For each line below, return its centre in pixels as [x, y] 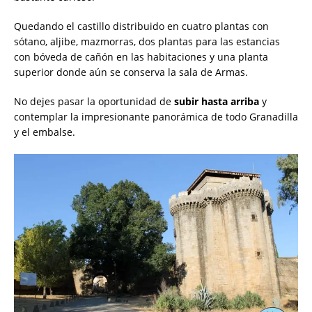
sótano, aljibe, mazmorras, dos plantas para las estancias [147, 42]
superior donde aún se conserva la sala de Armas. [131, 72]
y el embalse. [45, 132]
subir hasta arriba [217, 102]
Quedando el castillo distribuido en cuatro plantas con [141, 26]
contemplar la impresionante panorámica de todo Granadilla [156, 117]
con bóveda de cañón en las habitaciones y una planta [141, 57]
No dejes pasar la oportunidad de [94, 102]
